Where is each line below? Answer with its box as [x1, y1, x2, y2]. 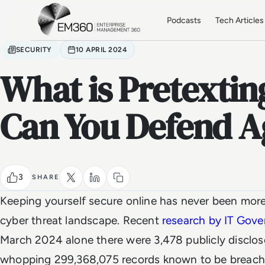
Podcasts [167, 15, 202, 25]
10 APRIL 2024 [75, 46, 128, 54]
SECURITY [16, 46, 52, 54]
